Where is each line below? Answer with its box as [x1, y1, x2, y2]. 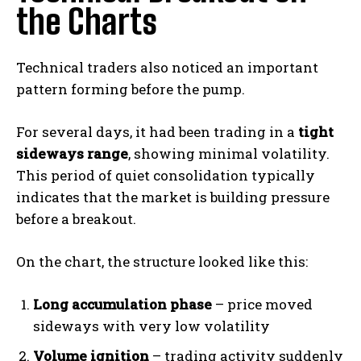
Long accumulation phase [33, 295, 212, 314]
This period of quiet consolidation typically [16, 166, 315, 185]
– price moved [212, 295, 313, 314]
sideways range [16, 144, 128, 164]
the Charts [16, 2, 157, 43]
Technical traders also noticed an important [16, 58, 318, 77]
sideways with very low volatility [33, 317, 270, 336]
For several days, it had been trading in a [16, 122, 298, 142]
